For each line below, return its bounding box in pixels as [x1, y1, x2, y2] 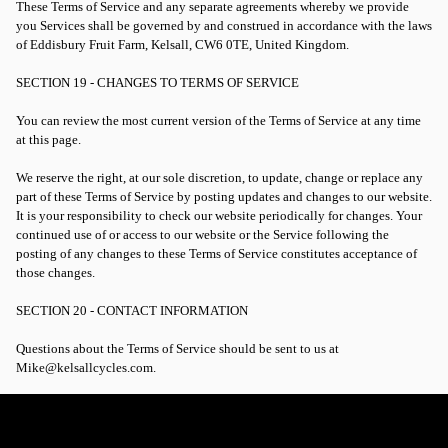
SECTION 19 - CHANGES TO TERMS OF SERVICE [16, 75, 299, 90]
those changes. [16, 265, 95, 280]
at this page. [16, 132, 81, 147]
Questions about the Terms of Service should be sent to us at [16, 341, 339, 356]
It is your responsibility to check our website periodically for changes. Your [16, 208, 422, 223]
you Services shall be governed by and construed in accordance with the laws [16, 18, 432, 33]
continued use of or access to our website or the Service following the [16, 227, 389, 242]
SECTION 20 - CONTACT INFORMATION [16, 303, 248, 318]
